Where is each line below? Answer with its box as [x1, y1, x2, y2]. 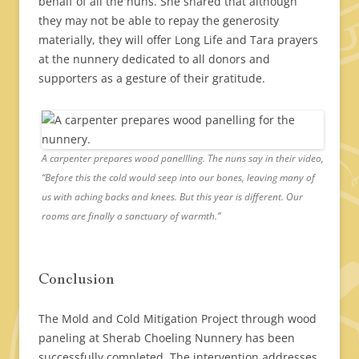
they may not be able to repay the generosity [38, 13, 279, 29]
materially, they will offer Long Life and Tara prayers [38, 32, 318, 48]
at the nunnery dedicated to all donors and [38, 51, 270, 67]
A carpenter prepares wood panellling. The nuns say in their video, [42, 151, 324, 166]
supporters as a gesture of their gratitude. [38, 71, 265, 87]
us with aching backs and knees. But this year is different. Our [42, 190, 303, 204]
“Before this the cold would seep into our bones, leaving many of [42, 171, 315, 185]
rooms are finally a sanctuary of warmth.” [42, 209, 220, 224]
